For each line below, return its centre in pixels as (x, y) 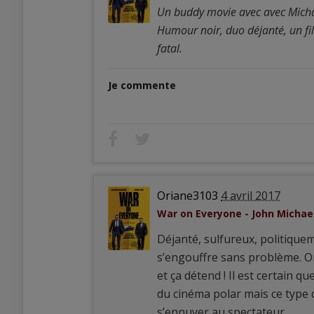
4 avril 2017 (251, 196)
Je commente (142, 85)
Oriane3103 (187, 196)
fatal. (170, 48)
